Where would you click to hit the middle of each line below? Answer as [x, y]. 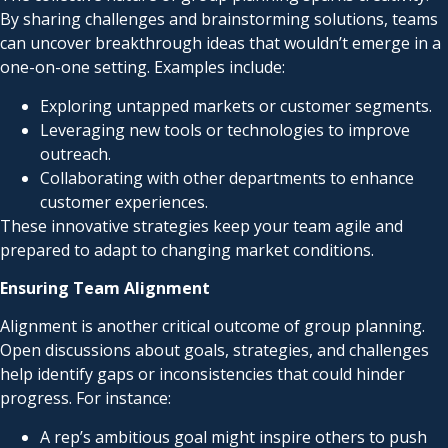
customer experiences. [124, 201]
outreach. [75, 153]
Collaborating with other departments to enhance [227, 177]
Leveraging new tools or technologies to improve [225, 129]
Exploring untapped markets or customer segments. [236, 105]
